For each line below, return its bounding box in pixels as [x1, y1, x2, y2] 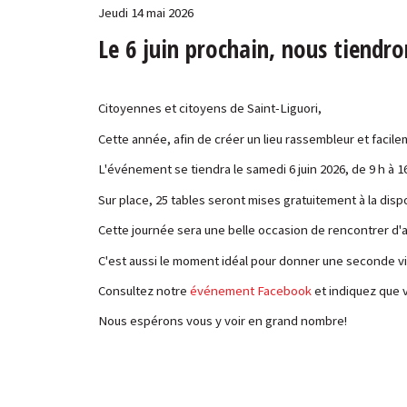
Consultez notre [97, 282, 190, 300]
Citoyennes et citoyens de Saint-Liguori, [97, 99, 322, 117]
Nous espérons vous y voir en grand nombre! [97, 312, 347, 330]
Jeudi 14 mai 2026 [97, 3, 194, 21]
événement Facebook [189, 282, 312, 300]
